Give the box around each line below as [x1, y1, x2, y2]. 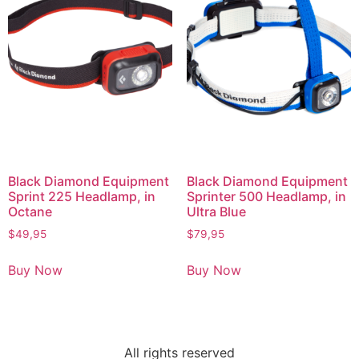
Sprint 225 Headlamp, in [8, 188, 155, 204]
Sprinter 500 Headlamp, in [186, 188, 346, 204]
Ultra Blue [186, 203, 246, 220]
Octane [8, 203, 52, 220]
